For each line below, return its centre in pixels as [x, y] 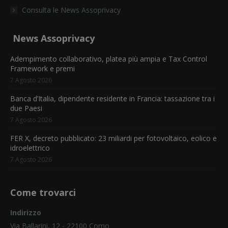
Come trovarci [43, 192]
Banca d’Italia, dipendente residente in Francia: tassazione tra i [112, 98]
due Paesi [26, 108]
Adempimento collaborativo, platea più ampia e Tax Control [109, 59]
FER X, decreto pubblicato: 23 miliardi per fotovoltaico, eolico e [113, 138]
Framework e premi [42, 68]
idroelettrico [30, 148]
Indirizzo [26, 212]
